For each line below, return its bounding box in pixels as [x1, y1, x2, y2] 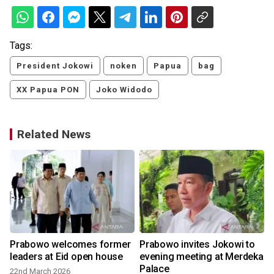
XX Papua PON [17, 85, 80, 95]
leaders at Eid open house [10, 251, 123, 263]
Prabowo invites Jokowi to [139, 239, 255, 251]
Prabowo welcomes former [10, 239, 131, 251]
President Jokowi [17, 61, 94, 71]
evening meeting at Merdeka [139, 251, 264, 263]
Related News [17, 127, 91, 142]
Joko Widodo [96, 85, 152, 95]
